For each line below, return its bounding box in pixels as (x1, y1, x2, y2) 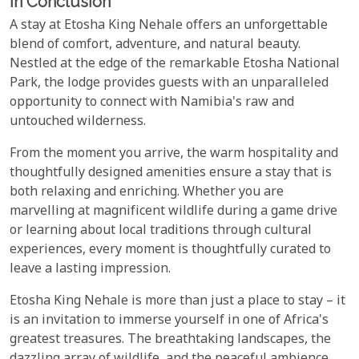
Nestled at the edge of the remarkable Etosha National (10, 55, 340, 75)
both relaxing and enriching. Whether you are (10, 184, 284, 203)
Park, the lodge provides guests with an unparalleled (10, 75, 329, 94)
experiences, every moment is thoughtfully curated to (10, 241, 331, 260)
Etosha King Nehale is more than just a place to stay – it (10, 292, 345, 312)
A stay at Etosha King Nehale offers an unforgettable (10, 17, 328, 36)
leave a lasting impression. (10, 260, 171, 280)
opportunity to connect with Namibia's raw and (10, 94, 294, 113)
